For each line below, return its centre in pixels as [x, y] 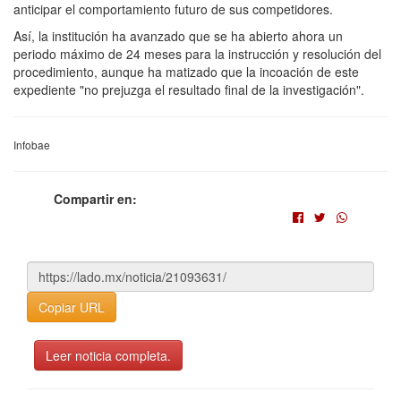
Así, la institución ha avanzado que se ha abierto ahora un [178, 36]
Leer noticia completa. [108, 356]
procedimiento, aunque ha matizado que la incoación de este [186, 72]
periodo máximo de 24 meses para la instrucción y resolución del [197, 54]
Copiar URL [72, 307]
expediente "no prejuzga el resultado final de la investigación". [189, 90]
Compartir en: [95, 199]
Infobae [32, 145]
